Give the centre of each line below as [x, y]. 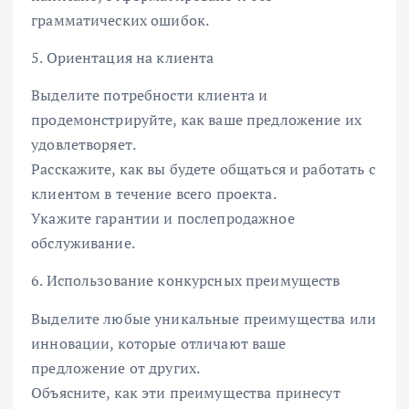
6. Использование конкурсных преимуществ [186, 281]
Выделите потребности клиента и [150, 95]
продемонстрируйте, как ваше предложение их [196, 120]
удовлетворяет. [84, 145]
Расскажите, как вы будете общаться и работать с [203, 169]
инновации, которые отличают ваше [159, 343]
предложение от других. [116, 367]
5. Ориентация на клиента [123, 58]
